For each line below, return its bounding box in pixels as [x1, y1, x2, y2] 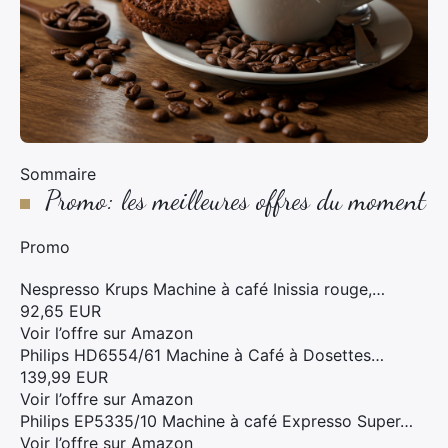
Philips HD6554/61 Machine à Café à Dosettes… [20, 345, 384, 365]
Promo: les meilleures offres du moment [45, 184, 426, 217]
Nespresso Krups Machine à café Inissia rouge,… [20, 279, 385, 299]
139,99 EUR [20, 367, 108, 387]
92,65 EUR [20, 301, 101, 321]
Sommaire [20, 164, 96, 184]
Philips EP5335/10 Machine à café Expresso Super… [20, 411, 413, 431]
